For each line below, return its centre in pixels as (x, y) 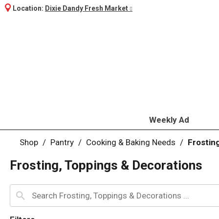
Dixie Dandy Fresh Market (87, 8)
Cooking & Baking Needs (131, 142)
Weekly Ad (169, 120)
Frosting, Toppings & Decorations (106, 165)
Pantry (62, 142)
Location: (29, 8)
